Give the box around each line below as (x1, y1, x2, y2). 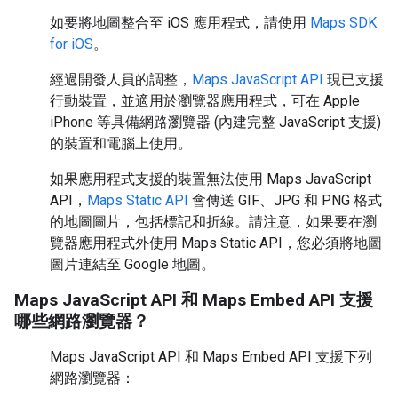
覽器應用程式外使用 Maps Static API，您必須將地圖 (50, 235, 382, 251)
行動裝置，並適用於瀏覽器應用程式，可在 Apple (50, 92, 360, 109)
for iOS (50, 36, 93, 52)
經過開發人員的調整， (50, 71, 192, 88)
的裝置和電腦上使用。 (50, 135, 192, 152)
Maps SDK (310, 14, 377, 31)
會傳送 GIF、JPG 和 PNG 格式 (188, 192, 382, 209)
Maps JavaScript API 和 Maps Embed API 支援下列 (50, 348, 372, 365)
